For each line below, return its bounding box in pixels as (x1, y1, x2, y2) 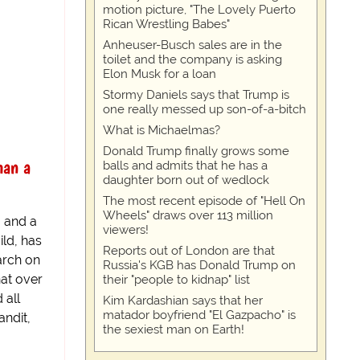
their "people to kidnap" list (103, 272, 250, 288)
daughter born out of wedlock (103, 173, 269, 188)
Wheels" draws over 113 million (103, 208, 273, 223)
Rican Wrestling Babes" (103, 17, 230, 32)
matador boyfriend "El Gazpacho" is (103, 308, 296, 323)
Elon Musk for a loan (103, 67, 216, 82)
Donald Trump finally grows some (103, 144, 289, 159)
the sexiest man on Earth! (103, 322, 244, 337)
